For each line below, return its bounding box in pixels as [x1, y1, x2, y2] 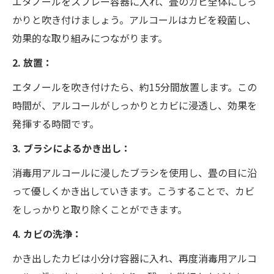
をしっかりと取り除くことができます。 [12, 201, 187, 217]
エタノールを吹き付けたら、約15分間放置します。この [12, 79, 257, 94]
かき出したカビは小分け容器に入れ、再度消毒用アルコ [12, 250, 257, 265]
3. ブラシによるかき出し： [12, 140, 131, 155]
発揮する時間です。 [12, 116, 99, 131]
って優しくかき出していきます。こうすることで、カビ [12, 183, 254, 198]
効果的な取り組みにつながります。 [12, 30, 168, 45]
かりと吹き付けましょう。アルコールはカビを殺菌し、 [12, 12, 256, 27]
